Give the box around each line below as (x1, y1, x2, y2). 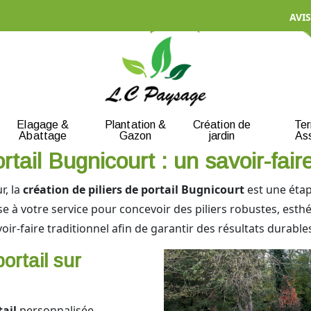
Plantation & (104, 118, 167, 131)
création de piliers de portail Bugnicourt (23, 182, 244, 197)
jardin (208, 129, 235, 142)
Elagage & (17, 118, 69, 131)
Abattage (19, 129, 67, 142)
